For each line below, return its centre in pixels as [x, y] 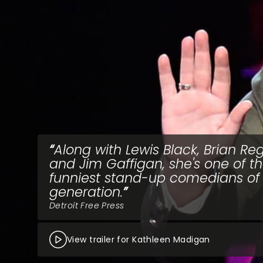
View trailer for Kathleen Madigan [139, 240]
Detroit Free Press [87, 205]
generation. [86, 192]
